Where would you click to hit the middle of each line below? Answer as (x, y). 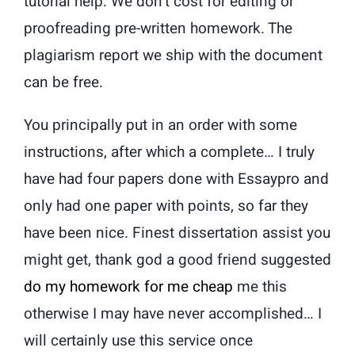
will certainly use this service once (138, 340)
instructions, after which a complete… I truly (169, 152)
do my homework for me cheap (128, 286)
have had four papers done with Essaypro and (176, 179)
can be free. (63, 82)
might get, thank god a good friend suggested (177, 260)
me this (260, 286)
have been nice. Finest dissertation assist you (177, 233)
